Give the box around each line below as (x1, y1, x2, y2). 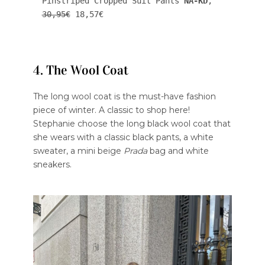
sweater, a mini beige (33, 145, 124, 156)
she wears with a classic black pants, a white (33, 131, 214, 143)
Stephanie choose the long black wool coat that (33, 118, 231, 129)
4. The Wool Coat (33, 62, 128, 78)
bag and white (147, 145, 209, 156)
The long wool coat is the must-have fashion (33, 91, 216, 102)
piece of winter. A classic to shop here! (33, 104, 190, 115)
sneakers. (33, 159, 72, 170)
